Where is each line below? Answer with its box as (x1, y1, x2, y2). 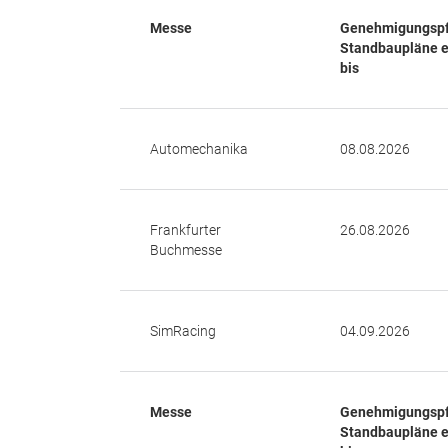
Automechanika (150, 141, 248, 157)
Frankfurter (150, 222, 221, 238)
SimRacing (150, 323, 216, 339)
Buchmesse (150, 242, 222, 258)
